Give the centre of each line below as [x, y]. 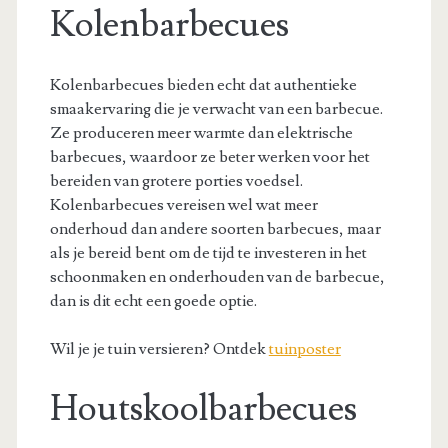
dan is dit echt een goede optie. [153, 300]
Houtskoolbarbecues [203, 408]
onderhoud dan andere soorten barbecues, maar [215, 228]
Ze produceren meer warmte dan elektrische [201, 132]
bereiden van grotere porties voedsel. [176, 180]
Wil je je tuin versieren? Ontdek [159, 348]
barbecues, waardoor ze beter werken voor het [209, 156]
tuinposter [304, 348]
